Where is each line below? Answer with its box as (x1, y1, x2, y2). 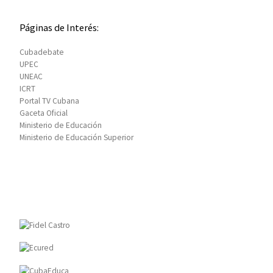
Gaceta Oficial (19, 107, 68, 118)
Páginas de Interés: (19, 21, 99, 34)
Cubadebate (19, 46, 64, 57)
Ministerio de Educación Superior (19, 132, 133, 143)
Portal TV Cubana (19, 95, 79, 106)
